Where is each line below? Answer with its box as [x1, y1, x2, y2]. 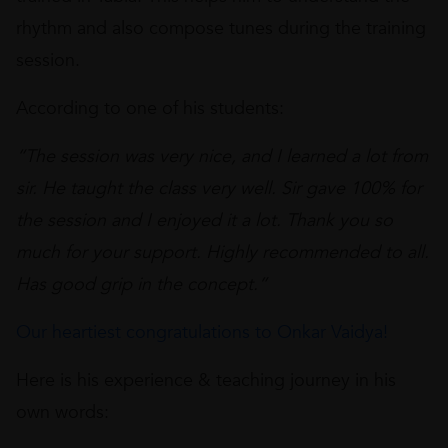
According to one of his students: [16, 96, 284, 121]
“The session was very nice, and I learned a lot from [16, 144, 428, 169]
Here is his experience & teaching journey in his [16, 368, 396, 393]
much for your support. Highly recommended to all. [16, 240, 429, 265]
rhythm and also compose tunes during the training [16, 16, 426, 41]
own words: [16, 400, 109, 425]
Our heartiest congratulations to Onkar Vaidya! [16, 320, 388, 345]
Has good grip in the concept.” [16, 272, 267, 297]
